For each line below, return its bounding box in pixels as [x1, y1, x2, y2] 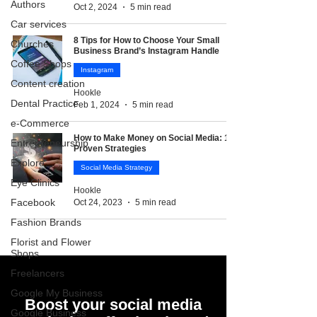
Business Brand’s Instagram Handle [74, 46, 219, 56]
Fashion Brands [11, 217, 81, 228]
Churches [11, 38, 54, 50]
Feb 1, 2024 [74, 99, 120, 110]
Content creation [11, 78, 85, 89]
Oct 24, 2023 [74, 197, 122, 207]
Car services [11, 18, 67, 30]
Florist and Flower [11, 236, 91, 248]
